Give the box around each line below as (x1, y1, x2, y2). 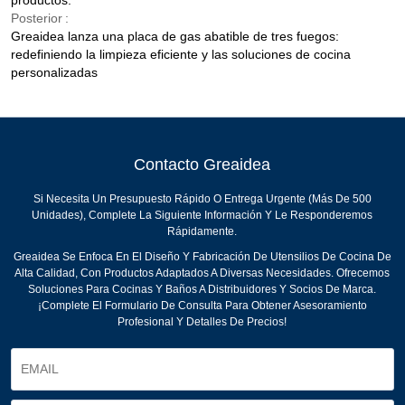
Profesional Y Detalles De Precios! (118, 316, 287, 329)
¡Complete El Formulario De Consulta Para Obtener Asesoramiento (37, 299, 367, 313)
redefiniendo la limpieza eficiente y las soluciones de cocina (11, 47, 352, 62)
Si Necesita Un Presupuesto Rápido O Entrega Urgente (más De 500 (33, 193, 372, 206)
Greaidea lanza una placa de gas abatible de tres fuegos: (11, 29, 340, 44)
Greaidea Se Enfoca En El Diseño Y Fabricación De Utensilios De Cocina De (13, 250, 391, 264)
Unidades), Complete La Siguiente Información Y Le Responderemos (32, 209, 373, 222)
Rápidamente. (167, 225, 238, 239)
